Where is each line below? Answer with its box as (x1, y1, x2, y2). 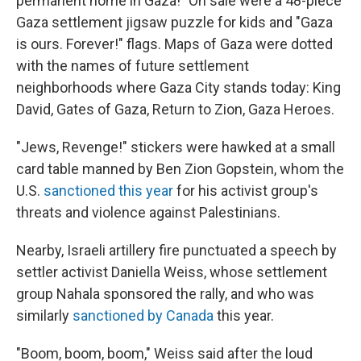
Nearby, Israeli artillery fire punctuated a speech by (16, 242, 337, 259)
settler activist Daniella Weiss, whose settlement (16, 263, 327, 281)
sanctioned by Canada (73, 307, 214, 325)
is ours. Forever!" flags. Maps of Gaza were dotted (16, 35, 333, 53)
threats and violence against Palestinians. (16, 204, 280, 222)
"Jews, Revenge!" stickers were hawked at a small (16, 139, 335, 156)
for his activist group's (173, 182, 318, 200)
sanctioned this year (44, 182, 173, 200)
